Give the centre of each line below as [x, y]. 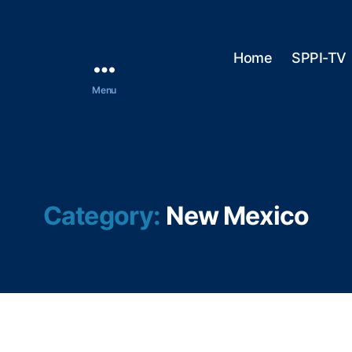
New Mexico [237, 215]
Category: [102, 215]
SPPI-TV [319, 58]
